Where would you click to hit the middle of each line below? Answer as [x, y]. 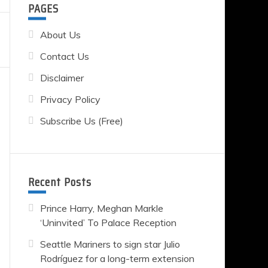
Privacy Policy [70, 99]
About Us [60, 34]
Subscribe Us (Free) [81, 121]
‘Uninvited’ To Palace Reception [108, 222]
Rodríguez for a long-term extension [117, 258]
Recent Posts [60, 182]
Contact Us [64, 56]
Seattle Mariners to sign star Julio [110, 244]
